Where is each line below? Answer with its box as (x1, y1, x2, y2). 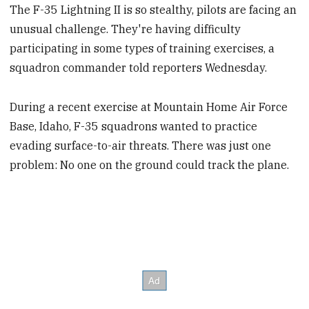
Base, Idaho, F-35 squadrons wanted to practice (10, 119, 258, 133)
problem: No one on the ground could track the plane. (10, 157, 290, 172)
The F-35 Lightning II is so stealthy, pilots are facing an (10, 3, 297, 17)
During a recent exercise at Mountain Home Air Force (10, 99, 288, 114)
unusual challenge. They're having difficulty (10, 22, 241, 37)
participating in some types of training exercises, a (10, 41, 275, 56)
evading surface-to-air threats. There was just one (10, 138, 272, 152)
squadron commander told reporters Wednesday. (10, 61, 268, 75)
